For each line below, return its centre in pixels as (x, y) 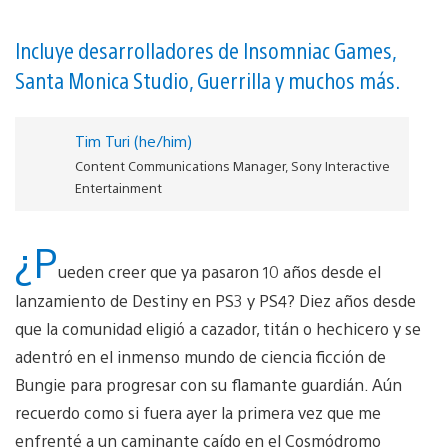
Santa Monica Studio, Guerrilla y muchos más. (207, 79)
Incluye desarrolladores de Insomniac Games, (205, 49)
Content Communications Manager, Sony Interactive (232, 165)
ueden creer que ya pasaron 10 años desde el (219, 271)
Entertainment (118, 187)
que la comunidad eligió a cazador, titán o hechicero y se (218, 328)
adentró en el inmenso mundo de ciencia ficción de (200, 356)
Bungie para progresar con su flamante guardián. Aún (208, 384)
